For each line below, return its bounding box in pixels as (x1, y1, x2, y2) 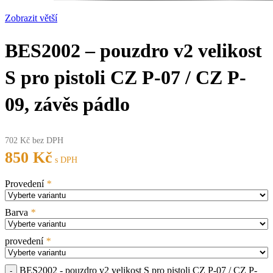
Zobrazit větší (5, 13, 57, 24)
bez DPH (30, 136, 63, 146)
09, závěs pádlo (5, 93, 130, 115)
